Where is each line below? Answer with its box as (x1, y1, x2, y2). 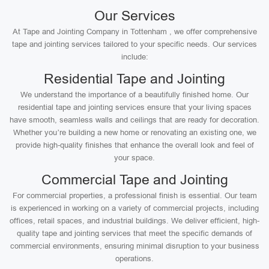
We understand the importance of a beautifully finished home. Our (20, 90, 249, 99)
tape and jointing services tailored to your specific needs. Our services (12, 40, 257, 49)
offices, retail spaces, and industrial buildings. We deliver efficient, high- (10, 216, 259, 225)
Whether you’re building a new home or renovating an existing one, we (13, 128, 256, 137)
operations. (115, 254, 154, 263)
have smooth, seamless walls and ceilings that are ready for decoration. (10, 115, 259, 124)
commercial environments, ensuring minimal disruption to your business (10, 241, 259, 250)
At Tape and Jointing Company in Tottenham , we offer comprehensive (12, 27, 257, 36)
